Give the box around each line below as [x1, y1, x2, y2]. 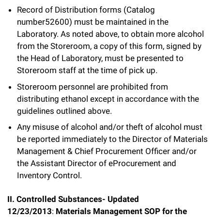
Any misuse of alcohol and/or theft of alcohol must [17, 122, 202, 132]
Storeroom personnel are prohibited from [17, 81, 168, 92]
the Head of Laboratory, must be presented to [17, 53, 184, 63]
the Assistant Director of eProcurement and [17, 158, 176, 168]
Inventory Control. [17, 170, 82, 180]
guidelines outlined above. [17, 106, 112, 116]
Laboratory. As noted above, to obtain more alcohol [17, 29, 204, 39]
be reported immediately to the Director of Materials [17, 134, 208, 144]
